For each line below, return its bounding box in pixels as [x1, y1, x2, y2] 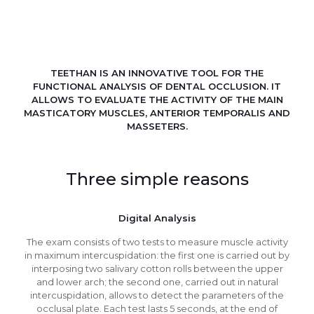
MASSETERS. [126, 121, 188, 132]
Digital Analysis [118, 212, 196, 224]
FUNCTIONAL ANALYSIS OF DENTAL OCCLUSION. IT [33, 81, 281, 92]
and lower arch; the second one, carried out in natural [36, 276, 278, 287]
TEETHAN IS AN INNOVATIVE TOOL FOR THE [50, 67, 264, 78]
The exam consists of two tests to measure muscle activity [26, 236, 288, 247]
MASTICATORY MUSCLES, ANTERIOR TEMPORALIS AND [24, 107, 290, 118]
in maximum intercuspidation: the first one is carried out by [25, 250, 289, 261]
